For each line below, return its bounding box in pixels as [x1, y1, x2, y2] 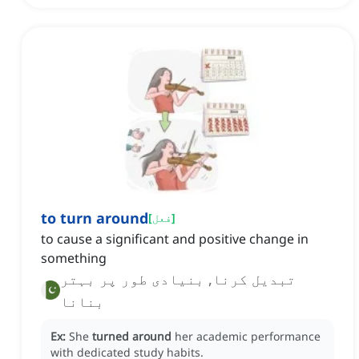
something [41, 249, 107, 268]
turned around [92, 329, 171, 345]
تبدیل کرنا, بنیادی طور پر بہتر [60, 269, 296, 289]
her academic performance [175, 329, 321, 345]
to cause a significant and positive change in [41, 230, 309, 248]
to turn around [41, 208, 148, 228]
